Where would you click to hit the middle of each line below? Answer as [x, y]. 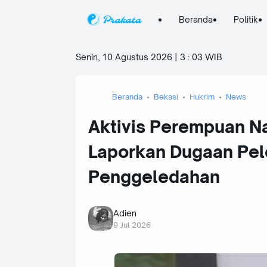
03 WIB [207, 57]
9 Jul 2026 [132, 225]
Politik [246, 19]
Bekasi [166, 96]
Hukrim [202, 96]
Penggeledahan [154, 176]
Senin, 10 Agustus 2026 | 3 [131, 57]
